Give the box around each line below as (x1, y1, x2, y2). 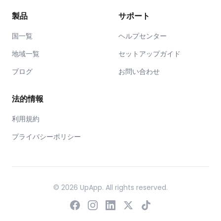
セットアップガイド (118, 49, 181, 59)
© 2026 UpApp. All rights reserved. (53, 183, 168, 192)
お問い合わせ (118, 67, 160, 76)
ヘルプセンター (118, 31, 167, 41)
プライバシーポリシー (12, 132, 81, 142)
